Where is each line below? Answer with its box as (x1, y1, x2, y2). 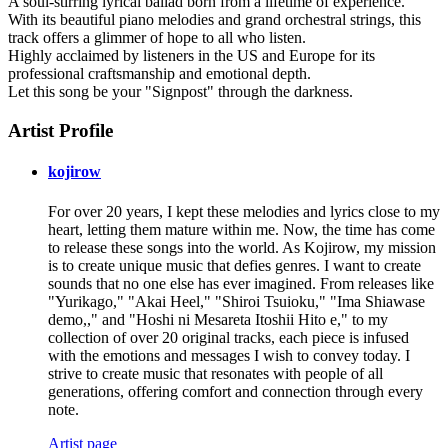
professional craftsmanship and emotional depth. (8, 65, 311, 83)
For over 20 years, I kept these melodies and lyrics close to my (48, 202, 440, 220)
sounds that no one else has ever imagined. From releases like (48, 274, 434, 292)
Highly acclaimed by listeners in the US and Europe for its (8, 47, 375, 65)
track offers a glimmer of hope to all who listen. (8, 29, 306, 47)
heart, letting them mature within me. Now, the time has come (48, 220, 435, 238)
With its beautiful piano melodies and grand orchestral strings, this (8, 11, 421, 29)
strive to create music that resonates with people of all (48, 364, 383, 382)
